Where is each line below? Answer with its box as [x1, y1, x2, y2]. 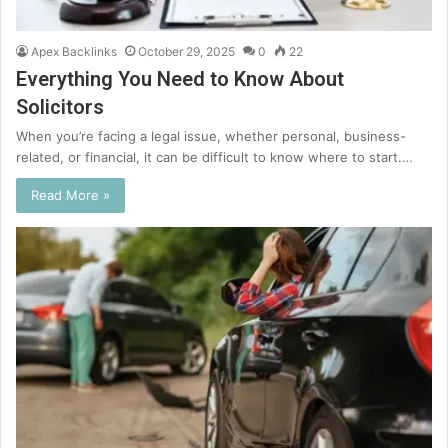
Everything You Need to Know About [16, 66, 344, 91]
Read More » [31, 186, 110, 203]
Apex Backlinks [31, 43, 117, 59]
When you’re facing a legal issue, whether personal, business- [16, 127, 406, 144]
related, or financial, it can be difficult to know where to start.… [16, 148, 413, 165]
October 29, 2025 [138, 43, 235, 59]
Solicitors [16, 94, 104, 119]
